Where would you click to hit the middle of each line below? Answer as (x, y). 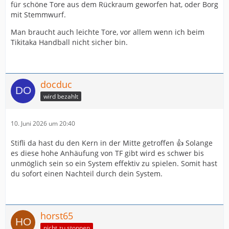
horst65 (57, 216)
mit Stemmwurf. (38, 15)
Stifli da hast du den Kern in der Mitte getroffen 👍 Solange (112, 143)
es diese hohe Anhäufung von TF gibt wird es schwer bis (107, 153)
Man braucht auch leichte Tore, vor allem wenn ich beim (108, 32)
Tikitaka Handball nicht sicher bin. (69, 42)
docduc (56, 84)
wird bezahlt (61, 96)
